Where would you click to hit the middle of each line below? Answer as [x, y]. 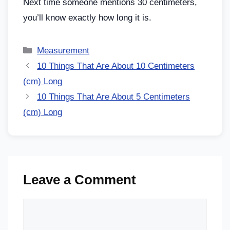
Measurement [63, 50]
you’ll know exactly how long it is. [87, 17]
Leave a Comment [80, 179]
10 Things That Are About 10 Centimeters [116, 66]
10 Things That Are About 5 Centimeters [114, 97]
